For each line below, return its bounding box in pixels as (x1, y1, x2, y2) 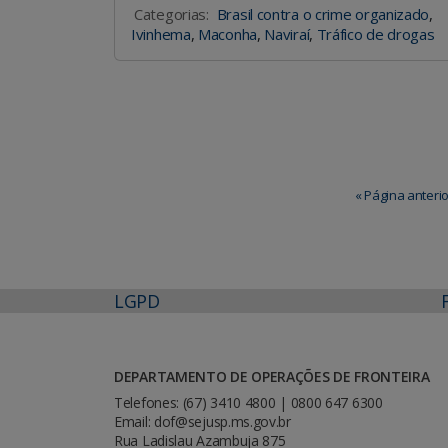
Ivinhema (131, 23, 191, 44)
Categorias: (134, 3, 209, 24)
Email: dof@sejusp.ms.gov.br (114, 411, 291, 431)
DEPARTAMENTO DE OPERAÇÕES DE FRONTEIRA (114, 366, 430, 386)
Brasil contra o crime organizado (216, 3, 430, 24)
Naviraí (264, 23, 310, 44)
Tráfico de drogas (316, 23, 435, 44)
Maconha (198, 23, 257, 44)
